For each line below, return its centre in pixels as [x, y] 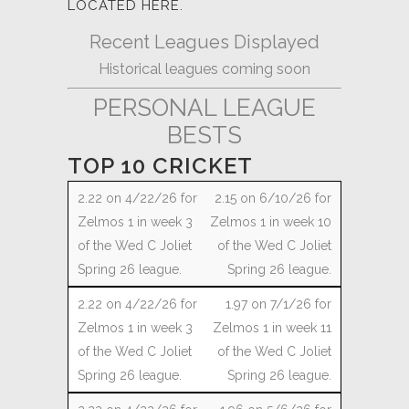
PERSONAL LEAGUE [204, 108]
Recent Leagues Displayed [204, 42]
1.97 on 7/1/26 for [278, 304]
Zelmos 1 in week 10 [271, 222]
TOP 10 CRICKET [160, 166]
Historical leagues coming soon [204, 69]
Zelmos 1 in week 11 [272, 328]
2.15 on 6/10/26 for [273, 198]
